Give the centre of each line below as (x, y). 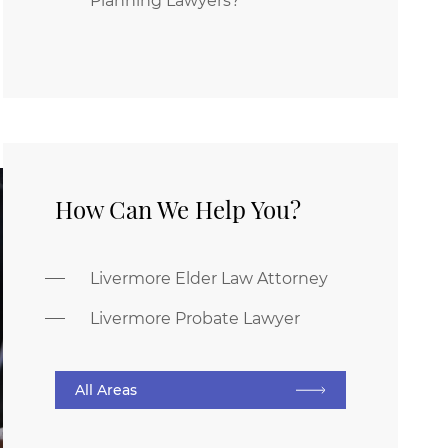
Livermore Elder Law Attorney (209, 278)
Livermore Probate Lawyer (195, 318)
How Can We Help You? (178, 209)
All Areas (106, 390)
